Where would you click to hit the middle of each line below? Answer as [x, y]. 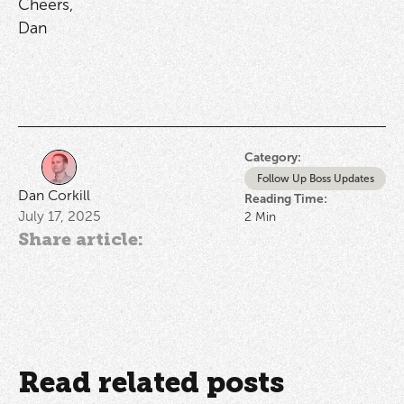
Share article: [80, 240]
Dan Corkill [54, 195]
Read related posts [151, 383]
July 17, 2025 [59, 216]
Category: [272, 157]
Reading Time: [287, 199]
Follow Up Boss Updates [315, 178]
